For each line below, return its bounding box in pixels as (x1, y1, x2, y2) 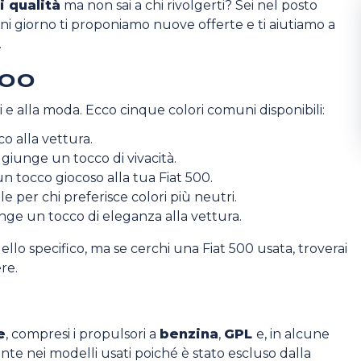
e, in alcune (256, 326, 330, 342)
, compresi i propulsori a (6, 326, 160, 342)
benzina (160, 326, 218, 342)
